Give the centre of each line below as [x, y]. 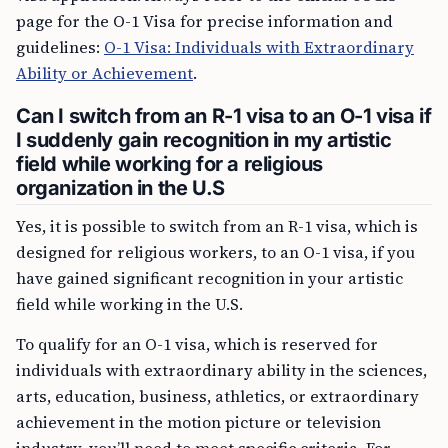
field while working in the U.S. [129, 304]
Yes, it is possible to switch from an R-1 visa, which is [217, 226]
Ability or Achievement [104, 73]
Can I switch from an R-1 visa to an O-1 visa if [224, 116]
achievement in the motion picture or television [198, 422]
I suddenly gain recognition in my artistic [204, 140]
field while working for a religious [170, 164]
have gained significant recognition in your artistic [209, 278]
